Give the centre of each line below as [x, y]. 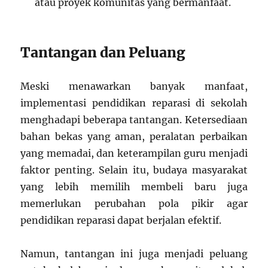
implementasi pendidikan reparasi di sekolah [134, 103]
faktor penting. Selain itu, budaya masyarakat [134, 170]
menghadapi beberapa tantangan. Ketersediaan [134, 120]
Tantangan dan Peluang [103, 52]
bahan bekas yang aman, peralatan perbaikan [134, 136]
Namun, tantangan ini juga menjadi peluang [134, 254]
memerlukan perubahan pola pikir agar [134, 203]
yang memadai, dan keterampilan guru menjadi [134, 153]
